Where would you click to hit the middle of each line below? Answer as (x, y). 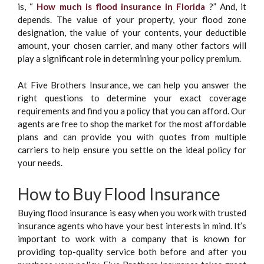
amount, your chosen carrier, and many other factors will (132, 46)
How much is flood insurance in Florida (121, 7)
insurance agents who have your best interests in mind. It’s (132, 226)
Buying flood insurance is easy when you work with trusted (132, 213)
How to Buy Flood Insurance (119, 194)
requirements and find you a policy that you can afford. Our (132, 110)
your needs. (40, 162)
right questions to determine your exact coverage (132, 98)
